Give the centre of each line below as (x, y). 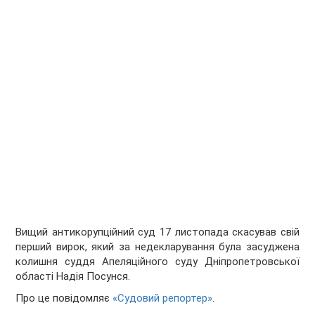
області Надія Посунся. (73, 277)
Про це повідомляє (64, 298)
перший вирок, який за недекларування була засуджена (157, 247)
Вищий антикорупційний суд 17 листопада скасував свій (157, 232)
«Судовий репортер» (163, 298)
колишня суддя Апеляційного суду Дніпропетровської (157, 262)
